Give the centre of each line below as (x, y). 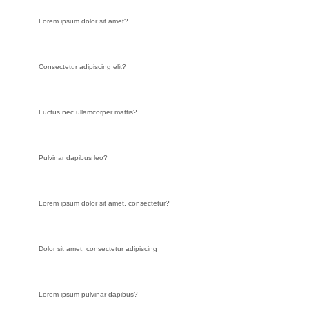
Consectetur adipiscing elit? (83, 66)
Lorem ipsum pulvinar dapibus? (89, 294)
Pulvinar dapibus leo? (73, 157)
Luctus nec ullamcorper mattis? (88, 112)
